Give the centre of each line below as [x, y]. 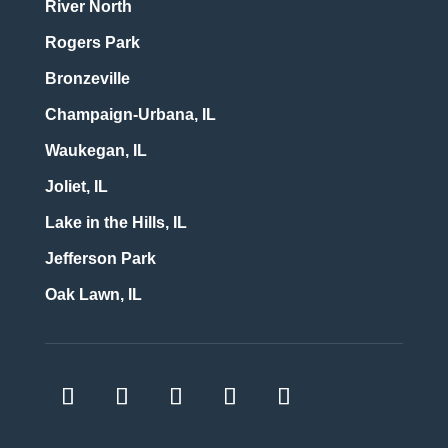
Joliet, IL [76, 187]
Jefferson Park [100, 259]
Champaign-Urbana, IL [130, 115]
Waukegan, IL [95, 151]
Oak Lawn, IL [93, 295]
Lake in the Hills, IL [115, 223]
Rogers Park [92, 43]
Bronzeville [87, 79]
